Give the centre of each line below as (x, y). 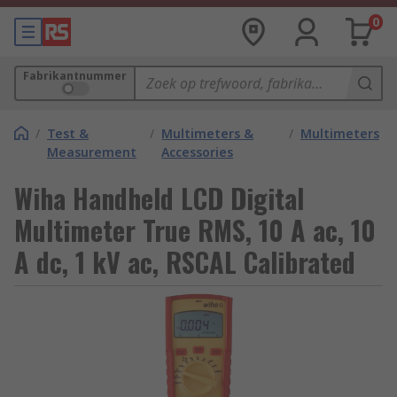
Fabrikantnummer (75, 76)
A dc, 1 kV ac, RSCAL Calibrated (185, 262)
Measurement (92, 152)
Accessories (198, 152)
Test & (68, 133)
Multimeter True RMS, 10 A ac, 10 (195, 230)
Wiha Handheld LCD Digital (159, 198)
